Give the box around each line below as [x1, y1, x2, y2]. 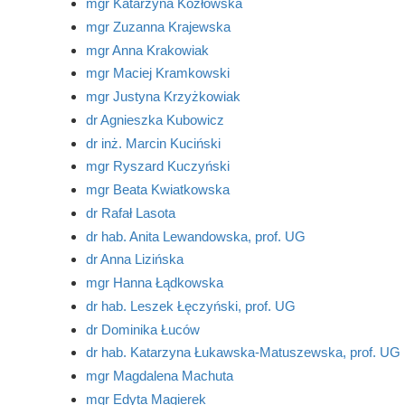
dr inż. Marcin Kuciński [85, 135, 221, 151]
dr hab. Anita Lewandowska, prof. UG [85, 228, 306, 244]
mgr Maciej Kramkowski [85, 65, 230, 81]
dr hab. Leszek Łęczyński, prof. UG [85, 297, 296, 314]
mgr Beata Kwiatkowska [85, 182, 230, 197]
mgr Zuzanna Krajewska [85, 18, 231, 34]
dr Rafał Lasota [85, 204, 175, 221]
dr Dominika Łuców [85, 321, 200, 337]
